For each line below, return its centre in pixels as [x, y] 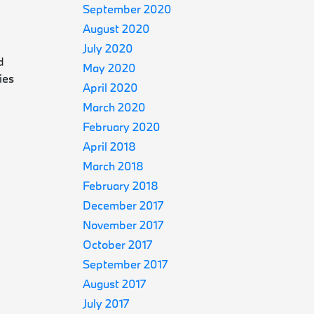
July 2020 [108, 48]
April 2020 [111, 87]
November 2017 [123, 225]
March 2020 [115, 107]
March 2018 [114, 166]
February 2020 [122, 127]
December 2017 [123, 205]
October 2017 [118, 244]
